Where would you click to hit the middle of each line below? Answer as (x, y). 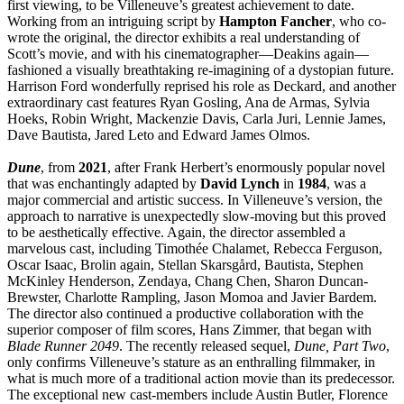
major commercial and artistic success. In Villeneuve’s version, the (195, 199)
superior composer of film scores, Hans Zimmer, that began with (189, 329)
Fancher (306, 21)
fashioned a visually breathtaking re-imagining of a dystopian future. (201, 69)
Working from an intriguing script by (113, 21)
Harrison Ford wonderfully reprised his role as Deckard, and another (202, 86)
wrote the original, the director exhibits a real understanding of (184, 37)
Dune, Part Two (340, 345)
